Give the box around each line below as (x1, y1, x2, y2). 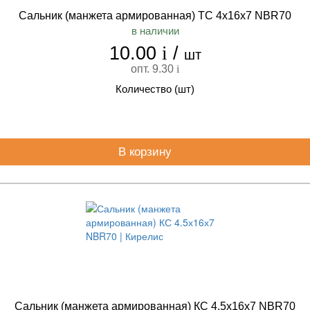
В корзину (118, 145, 175, 158)
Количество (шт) (116, 83, 194, 95)
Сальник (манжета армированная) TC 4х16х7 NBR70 (19, 10, 291, 21)
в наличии (131, 25, 179, 37)
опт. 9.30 (131, 63, 176, 75)
